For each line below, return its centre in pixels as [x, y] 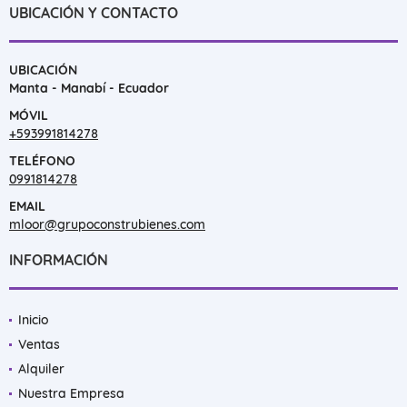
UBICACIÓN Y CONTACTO [94, 12]
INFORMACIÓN [59, 259]
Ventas [39, 344]
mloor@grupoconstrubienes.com [107, 224]
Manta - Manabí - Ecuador [89, 88]
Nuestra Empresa [71, 393]
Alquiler [41, 368]
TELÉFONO [42, 160]
